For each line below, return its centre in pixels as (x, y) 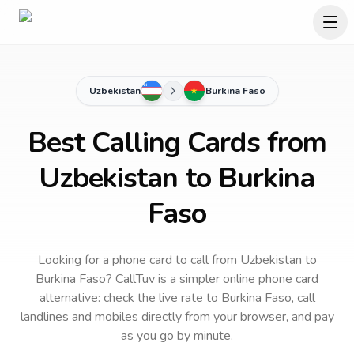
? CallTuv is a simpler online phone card (212, 279)
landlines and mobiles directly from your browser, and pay (177, 317)
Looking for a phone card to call (123, 260)
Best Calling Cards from (177, 143)
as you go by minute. (177, 336)
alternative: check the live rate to (130, 298)
